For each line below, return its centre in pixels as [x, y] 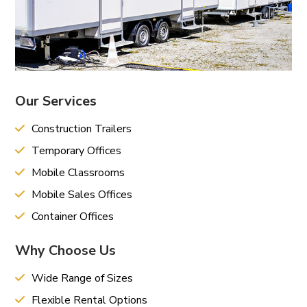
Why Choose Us [66, 251]
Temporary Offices [75, 151]
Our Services [56, 101]
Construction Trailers [81, 129]
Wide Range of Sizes [81, 279]
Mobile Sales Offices [81, 195]
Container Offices [72, 217]
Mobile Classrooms [77, 173]
